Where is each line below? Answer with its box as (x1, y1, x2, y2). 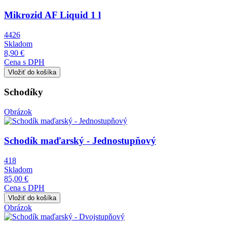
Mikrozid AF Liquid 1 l (4, 9, 101, 20)
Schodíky (4, 87, 43, 98)
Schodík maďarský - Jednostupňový (4, 135, 156, 146)
